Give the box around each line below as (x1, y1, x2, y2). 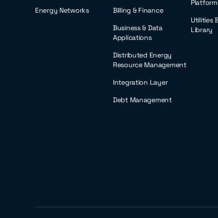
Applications (113, 33, 152, 42)
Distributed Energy (113, 51, 172, 59)
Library (191, 25, 213, 34)
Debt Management (113, 95, 172, 104)
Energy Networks (35, 6, 89, 15)
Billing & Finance (113, 6, 163, 15)
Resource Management (113, 60, 186, 69)
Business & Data (113, 23, 163, 32)
